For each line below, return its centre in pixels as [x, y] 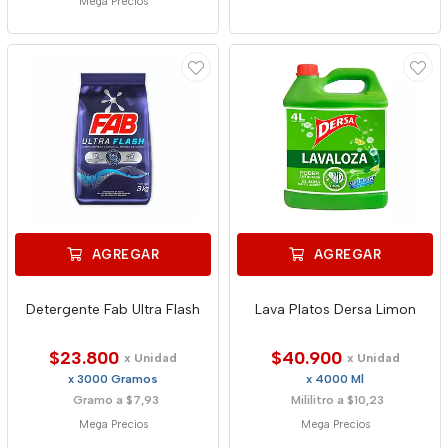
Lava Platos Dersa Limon [335, 309]
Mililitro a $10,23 [337, 400]
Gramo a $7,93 [115, 400]
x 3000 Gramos [113, 379]
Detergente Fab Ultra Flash [113, 309]
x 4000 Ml [335, 379]
